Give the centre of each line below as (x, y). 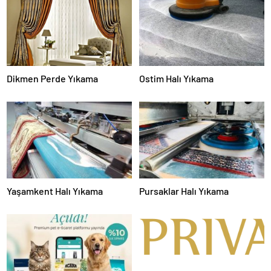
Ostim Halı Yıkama (176, 78)
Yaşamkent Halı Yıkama (55, 191)
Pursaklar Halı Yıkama (184, 191)
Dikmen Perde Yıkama (52, 78)
